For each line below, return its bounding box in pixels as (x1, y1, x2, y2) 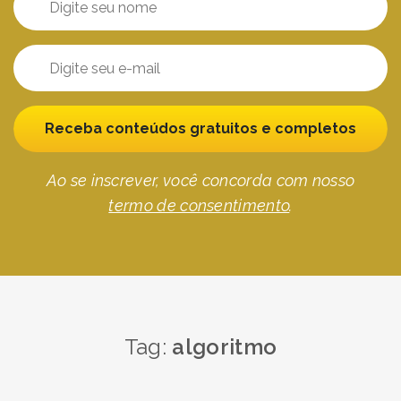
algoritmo (172, 334, 277, 360)
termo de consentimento (108, 196, 290, 215)
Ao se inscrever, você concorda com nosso (46, 171, 355, 190)
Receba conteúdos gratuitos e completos (45, 120, 356, 137)
